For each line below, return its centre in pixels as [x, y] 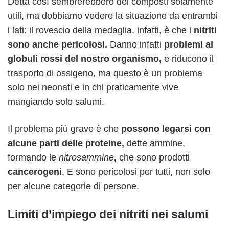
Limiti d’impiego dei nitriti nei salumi [108, 214]
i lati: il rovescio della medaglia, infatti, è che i [101, 30]
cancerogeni [35, 171]
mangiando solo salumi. [56, 101]
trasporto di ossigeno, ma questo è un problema [105, 73]
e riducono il [188, 59]
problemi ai [189, 44]
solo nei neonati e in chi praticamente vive [93, 87]
